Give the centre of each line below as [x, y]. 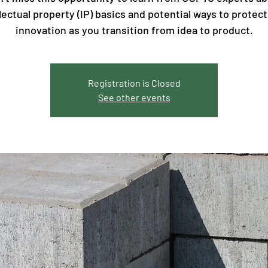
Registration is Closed [134, 83]
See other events [134, 98]
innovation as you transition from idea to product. [134, 30]
